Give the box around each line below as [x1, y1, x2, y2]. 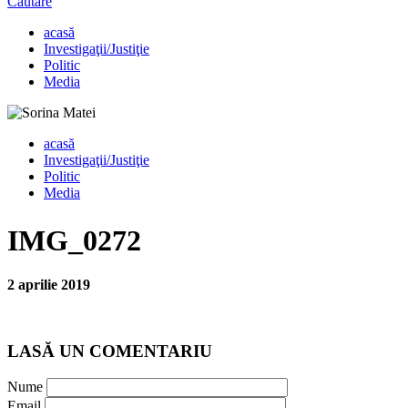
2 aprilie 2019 [7, 276, 90, 292]
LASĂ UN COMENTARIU [7, 341, 212, 361]
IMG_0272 [7, 223, 141, 257]
